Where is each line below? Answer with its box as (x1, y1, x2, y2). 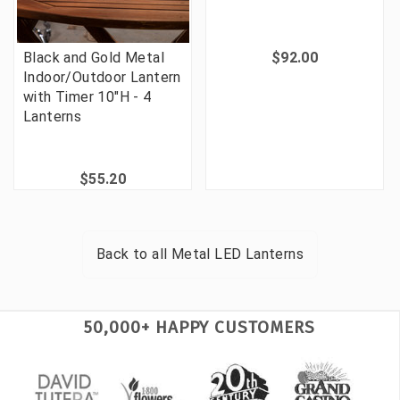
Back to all (96, 246, 171, 263)
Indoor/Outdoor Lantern (23, 69, 181, 87)
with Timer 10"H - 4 (23, 88, 152, 106)
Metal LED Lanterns (171, 246, 304, 263)
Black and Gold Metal (23, 49, 164, 67)
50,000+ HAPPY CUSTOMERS (84, 317, 315, 338)
